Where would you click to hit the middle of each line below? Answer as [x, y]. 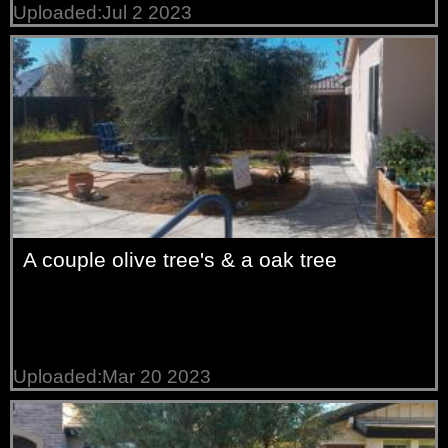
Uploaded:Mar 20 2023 [112, 377]
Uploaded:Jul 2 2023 [103, 13]
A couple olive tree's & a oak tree [180, 260]
